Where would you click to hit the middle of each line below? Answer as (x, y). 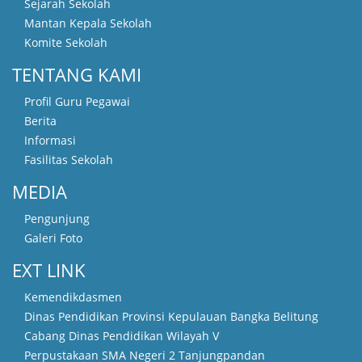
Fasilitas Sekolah (69, 159)
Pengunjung (57, 218)
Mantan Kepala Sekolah (88, 23)
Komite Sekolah (66, 42)
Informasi (50, 140)
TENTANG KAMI (77, 74)
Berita (40, 120)
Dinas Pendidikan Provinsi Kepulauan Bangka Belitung (171, 316)
